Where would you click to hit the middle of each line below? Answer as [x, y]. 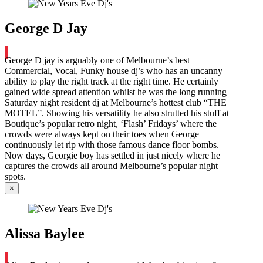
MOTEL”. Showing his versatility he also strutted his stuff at [117, 113]
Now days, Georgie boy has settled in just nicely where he [112, 155]
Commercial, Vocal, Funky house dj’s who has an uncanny [114, 70]
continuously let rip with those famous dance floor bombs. [112, 144]
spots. [15, 176]
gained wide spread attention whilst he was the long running [116, 92]
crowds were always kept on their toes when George [102, 134]
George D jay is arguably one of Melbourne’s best [97, 60]
